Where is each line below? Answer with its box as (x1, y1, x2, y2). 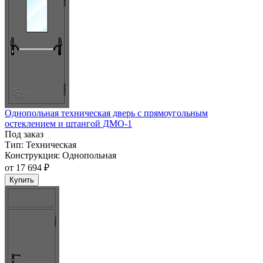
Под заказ (5, 129, 43, 140)
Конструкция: (5, 150, 60, 161)
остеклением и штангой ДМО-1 (5, 119, 132, 129)
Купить (9, 176, 34, 185)
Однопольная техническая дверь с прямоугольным (5, 108, 208, 119)
